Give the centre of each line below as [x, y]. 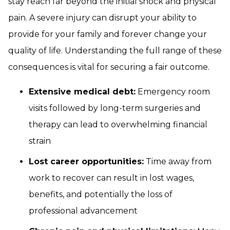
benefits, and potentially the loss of [101, 194]
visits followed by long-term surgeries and [115, 108]
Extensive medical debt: [82, 92]
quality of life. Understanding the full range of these [115, 51]
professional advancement [83, 211]
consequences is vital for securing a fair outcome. [109, 67]
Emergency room [173, 92]
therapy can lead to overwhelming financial [118, 124]
